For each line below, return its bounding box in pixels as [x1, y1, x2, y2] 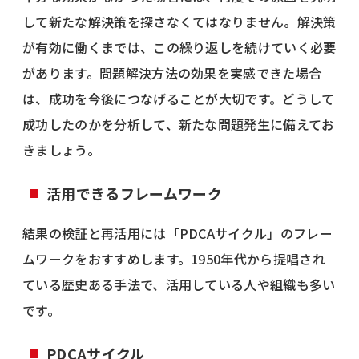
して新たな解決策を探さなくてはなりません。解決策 [22, 11, 337, 31]
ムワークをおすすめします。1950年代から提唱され [22, 248, 326, 268]
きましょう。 [22, 139, 100, 159]
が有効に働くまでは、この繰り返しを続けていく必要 [22, 37, 337, 57]
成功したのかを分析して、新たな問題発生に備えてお [22, 114, 335, 134]
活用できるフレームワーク [46, 182, 222, 204]
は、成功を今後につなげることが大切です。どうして [22, 88, 335, 108]
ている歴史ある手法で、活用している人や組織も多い [22, 274, 336, 294]
